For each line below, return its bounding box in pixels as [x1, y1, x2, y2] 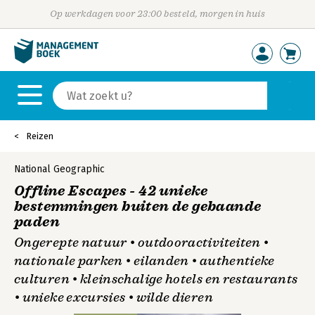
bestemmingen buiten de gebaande [14, 198, 262, 215]
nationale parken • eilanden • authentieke [14, 253, 275, 269]
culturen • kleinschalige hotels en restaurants [14, 271, 298, 287]
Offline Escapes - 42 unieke [14, 182, 208, 200]
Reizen [26, 131, 53, 141]
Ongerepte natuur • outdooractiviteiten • [14, 235, 269, 250]
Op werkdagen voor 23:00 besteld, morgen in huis [49, 8, 266, 19]
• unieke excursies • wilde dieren [14, 290, 213, 305]
